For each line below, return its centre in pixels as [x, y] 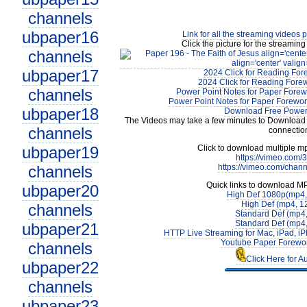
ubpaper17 [60, 76]
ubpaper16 [60, 37]
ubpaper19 [60, 152]
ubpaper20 [60, 191]
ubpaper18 [60, 114]
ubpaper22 [60, 268]
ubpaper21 [60, 229]
